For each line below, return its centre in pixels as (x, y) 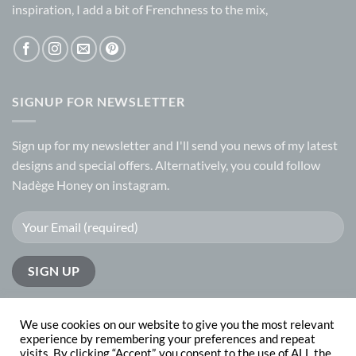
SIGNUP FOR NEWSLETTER (99, 102)
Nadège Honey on (62, 184)
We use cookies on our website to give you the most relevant (177, 325)
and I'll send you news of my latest (244, 145)
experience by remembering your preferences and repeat (168, 339)
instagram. (141, 184)
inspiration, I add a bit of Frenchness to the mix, (140, 10)
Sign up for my (52, 145)
